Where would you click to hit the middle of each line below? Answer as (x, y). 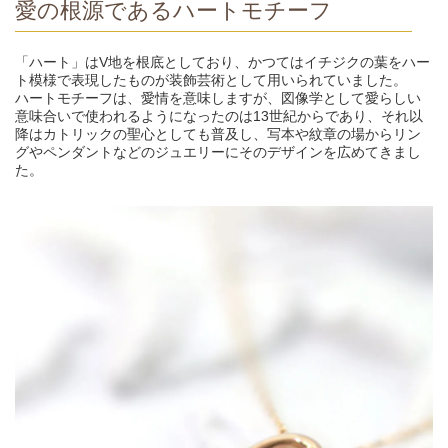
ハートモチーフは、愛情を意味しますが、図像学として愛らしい (218, 97)
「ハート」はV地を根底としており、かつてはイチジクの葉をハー (222, 61)
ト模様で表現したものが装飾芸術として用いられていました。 (211, 79)
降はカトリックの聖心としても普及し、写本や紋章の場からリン (218, 133)
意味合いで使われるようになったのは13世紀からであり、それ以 (219, 115)
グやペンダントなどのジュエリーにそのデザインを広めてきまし (218, 151)
